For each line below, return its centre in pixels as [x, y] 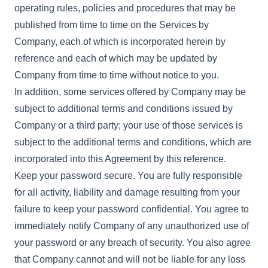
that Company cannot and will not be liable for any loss [130, 259]
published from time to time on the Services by [112, 25]
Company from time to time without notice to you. [117, 75]
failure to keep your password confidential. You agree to [132, 209]
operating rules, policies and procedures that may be [125, 8]
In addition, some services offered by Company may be [130, 92]
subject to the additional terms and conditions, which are [133, 142]
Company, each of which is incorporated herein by [120, 42]
